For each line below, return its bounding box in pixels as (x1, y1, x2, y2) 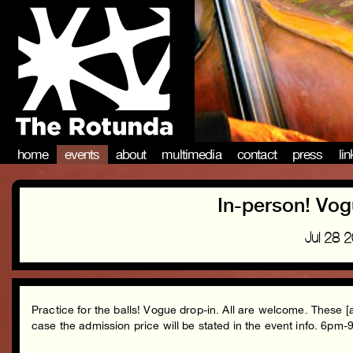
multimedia (162, 147, 221, 162)
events (64, 147, 100, 162)
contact (236, 147, 277, 162)
